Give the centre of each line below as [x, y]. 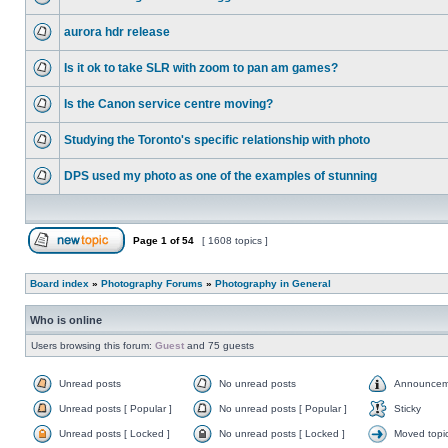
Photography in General [273, 283]
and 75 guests [219, 345]
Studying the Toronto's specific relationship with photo [217, 140]
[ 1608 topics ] [235, 240]
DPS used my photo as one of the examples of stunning [220, 176]
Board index [59, 283]
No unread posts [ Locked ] [282, 433]
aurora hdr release [117, 32]
